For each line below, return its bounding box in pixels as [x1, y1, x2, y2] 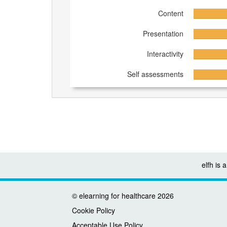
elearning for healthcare [79, 191, 156, 201]
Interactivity [146, 49, 183, 59]
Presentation [142, 28, 183, 39]
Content [158, 8, 183, 19]
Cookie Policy [72, 205, 115, 215]
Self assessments [127, 69, 183, 80]
